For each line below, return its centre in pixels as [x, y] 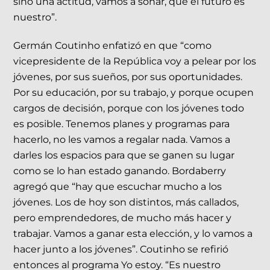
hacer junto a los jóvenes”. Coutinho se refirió [121, 250]
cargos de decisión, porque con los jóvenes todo [129, 108]
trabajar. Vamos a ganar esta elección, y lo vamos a [133, 234]
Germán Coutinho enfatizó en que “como [113, 46]
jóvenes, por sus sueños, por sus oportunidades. [128, 77]
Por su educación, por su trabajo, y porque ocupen [134, 93]
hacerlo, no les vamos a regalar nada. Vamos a [122, 140]
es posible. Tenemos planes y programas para [122, 124]
